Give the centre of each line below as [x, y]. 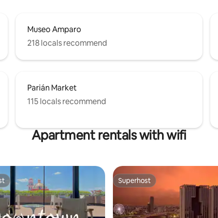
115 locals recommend [67, 101]
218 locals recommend [67, 43]
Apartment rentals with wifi [109, 135]
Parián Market [52, 88]
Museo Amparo [54, 29]
